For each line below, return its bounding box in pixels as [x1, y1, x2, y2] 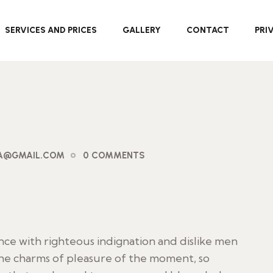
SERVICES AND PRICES [4, 25, 97, 35]
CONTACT [186, 25, 229, 35]
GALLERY [122, 25, 161, 35]
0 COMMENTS [83, 150, 145, 161]
